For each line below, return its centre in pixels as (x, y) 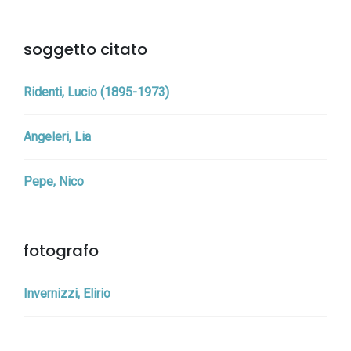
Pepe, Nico (54, 181)
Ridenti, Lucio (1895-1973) (96, 92)
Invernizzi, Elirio (67, 293)
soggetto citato (85, 49)
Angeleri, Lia (57, 137)
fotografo (61, 251)
